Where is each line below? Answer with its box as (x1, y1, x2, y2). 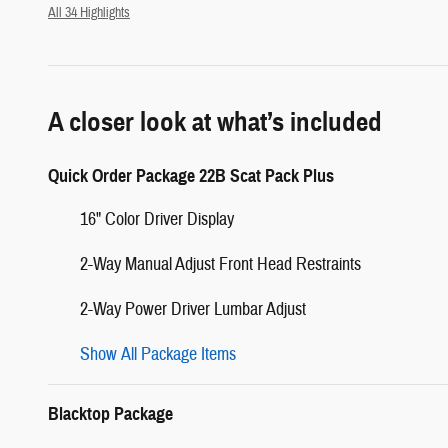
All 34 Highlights (48, 3, 130, 21)
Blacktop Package (48, 402, 173, 425)
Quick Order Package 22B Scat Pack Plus (48, 164, 334, 187)
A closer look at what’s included (48, 104, 382, 139)
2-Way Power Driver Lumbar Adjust (80, 297, 306, 321)
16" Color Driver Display (80, 207, 234, 231)
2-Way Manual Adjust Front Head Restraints (80, 252, 361, 276)
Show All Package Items (80, 342, 236, 366)
